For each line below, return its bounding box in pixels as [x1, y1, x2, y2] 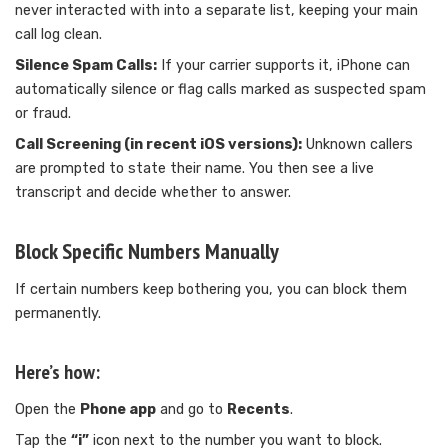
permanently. [15, 305, 101, 323]
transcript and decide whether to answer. [15, 184, 291, 202]
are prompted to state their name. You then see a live [15, 160, 374, 178]
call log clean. [15, 26, 102, 44]
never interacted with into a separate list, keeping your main [15, 2, 418, 20]
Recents [227, 401, 290, 419]
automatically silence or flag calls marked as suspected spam [15, 81, 426, 99]
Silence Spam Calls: [15, 57, 157, 75]
